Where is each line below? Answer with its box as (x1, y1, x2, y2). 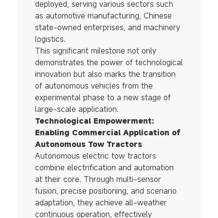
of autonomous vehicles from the (35, 80, 153, 91)
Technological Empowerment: (35, 115, 154, 127)
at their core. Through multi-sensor (35, 174, 161, 185)
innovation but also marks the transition (35, 69, 176, 80)
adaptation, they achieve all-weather (35, 197, 167, 208)
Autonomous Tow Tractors (35, 139, 142, 150)
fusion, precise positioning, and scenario (35, 185, 177, 197)
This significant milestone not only (35, 45, 156, 56)
